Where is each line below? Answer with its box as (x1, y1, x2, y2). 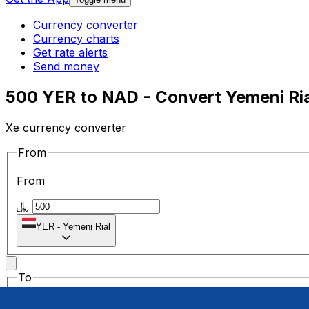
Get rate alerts (33, 46, 108, 60)
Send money (33, 59, 99, 74)
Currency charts (33, 32, 119, 46)
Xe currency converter (6, 120, 126, 134)
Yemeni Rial (63, 221, 110, 232)
